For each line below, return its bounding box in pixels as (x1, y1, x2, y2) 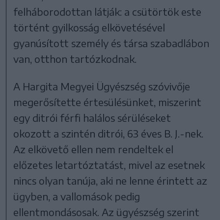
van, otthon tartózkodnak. (13, 52, 137, 65)
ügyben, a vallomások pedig (13, 190, 140, 202)
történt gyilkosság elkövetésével (13, 21, 165, 33)
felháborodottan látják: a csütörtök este (13, 5, 202, 18)
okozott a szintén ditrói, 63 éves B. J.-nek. (13, 127, 204, 139)
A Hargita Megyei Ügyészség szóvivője (13, 80, 191, 92)
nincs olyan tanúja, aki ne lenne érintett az (13, 174, 208, 187)
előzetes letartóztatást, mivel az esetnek (13, 158, 205, 171)
